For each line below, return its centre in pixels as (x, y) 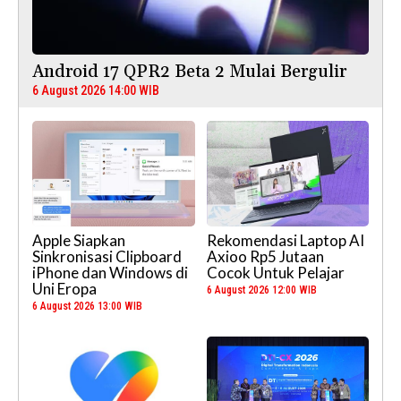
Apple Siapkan (79, 241)
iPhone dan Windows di (110, 273)
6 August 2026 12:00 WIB (261, 290)
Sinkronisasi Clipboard (107, 257)
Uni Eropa (64, 289)
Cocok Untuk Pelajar (275, 273)
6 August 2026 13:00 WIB (87, 307)
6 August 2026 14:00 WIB (96, 91)
